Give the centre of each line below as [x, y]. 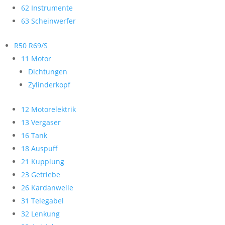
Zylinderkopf [49, 85]
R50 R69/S [31, 45]
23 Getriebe [41, 175]
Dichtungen [48, 72]
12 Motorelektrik [48, 109]
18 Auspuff [39, 148]
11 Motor [36, 59]
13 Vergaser [41, 122]
